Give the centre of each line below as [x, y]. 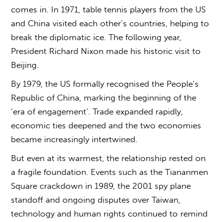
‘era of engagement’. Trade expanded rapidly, [97, 111]
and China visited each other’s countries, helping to [110, 23]
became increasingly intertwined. [74, 139]
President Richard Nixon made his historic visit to [106, 51]
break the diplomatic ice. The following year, [96, 37]
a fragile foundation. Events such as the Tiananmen [110, 172]
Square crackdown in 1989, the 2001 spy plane [101, 186]
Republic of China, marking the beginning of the [104, 97]
